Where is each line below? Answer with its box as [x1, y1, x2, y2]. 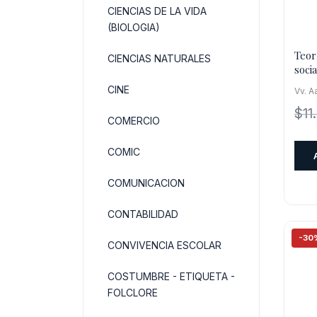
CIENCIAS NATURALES [108, 52, 211, 64]
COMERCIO [108, 115, 160, 127]
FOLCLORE [108, 287, 158, 299]
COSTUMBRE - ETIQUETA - [108, 270, 235, 282]
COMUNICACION [108, 177, 185, 189]
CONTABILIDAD [108, 208, 178, 220]
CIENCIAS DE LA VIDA [108, 5, 207, 17]
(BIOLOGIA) [108, 21, 160, 33]
